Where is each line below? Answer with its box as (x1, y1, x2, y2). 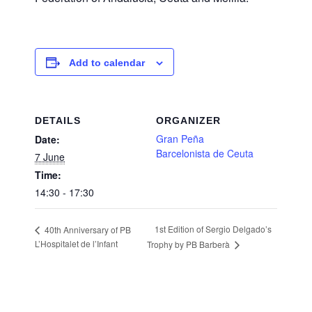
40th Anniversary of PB (42, 223, 131, 235)
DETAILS (35, 114, 81, 126)
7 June (35, 149, 65, 164)
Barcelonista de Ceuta (156, 146, 253, 160)
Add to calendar (69, 56, 145, 68)
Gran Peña (156, 131, 204, 146)
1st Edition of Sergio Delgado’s (154, 223, 272, 235)
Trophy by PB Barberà (146, 238, 232, 251)
